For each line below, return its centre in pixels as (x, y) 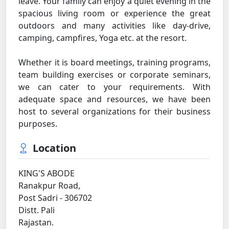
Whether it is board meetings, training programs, (114, 62)
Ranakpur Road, (49, 186)
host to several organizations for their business (114, 111)
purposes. (38, 124)
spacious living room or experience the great (114, 13)
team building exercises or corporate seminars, (114, 75)
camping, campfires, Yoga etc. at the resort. (102, 38)
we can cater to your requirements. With (114, 87)
